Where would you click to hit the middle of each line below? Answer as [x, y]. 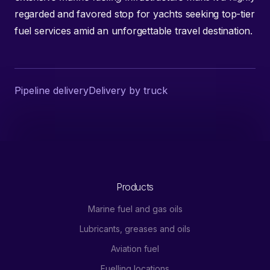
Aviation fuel [135, 248]
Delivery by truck [128, 90]
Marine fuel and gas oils [135, 209]
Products [135, 187]
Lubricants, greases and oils [135, 228]
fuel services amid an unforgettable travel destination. [133, 30]
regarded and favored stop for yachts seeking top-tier [135, 14]
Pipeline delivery [52, 90]
